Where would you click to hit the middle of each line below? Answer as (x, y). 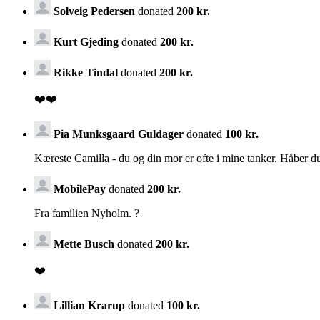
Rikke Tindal (86, 72)
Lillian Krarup (89, 305)
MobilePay (81, 189)
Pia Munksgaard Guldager (119, 134)
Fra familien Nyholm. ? (87, 213)
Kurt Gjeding (86, 41)
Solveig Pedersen (94, 11)
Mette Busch (84, 244)
